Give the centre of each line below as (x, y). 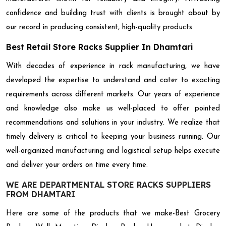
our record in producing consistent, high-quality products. (100, 28)
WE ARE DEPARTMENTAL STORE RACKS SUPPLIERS (108, 185)
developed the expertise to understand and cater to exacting (113, 81)
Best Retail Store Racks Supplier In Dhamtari (100, 47)
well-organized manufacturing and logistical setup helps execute (113, 151)
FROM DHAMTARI (41, 194)
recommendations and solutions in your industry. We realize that (113, 123)
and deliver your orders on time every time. (77, 165)
